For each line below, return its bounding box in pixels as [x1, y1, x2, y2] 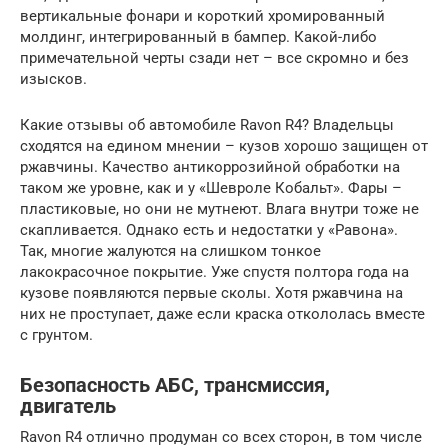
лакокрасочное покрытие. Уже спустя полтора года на [20, 262, 409, 281]
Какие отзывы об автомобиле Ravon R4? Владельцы [20, 115, 394, 134]
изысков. [20, 69, 87, 88]
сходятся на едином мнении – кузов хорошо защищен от [20, 136, 428, 155]
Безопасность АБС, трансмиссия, [20, 373, 330, 397]
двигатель [20, 394, 116, 418]
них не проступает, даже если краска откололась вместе [20, 304, 425, 323]
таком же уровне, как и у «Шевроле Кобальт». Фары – [20, 178, 402, 197]
